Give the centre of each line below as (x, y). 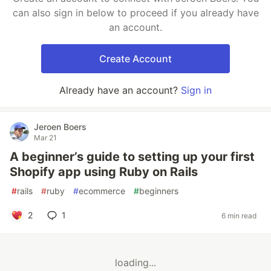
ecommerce (102, 191)
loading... (135, 263)
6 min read (239, 215)
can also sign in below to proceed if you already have (135, 13)
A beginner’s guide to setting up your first (132, 157)
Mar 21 (45, 138)
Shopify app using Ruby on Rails (104, 172)
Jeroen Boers (60, 127)
